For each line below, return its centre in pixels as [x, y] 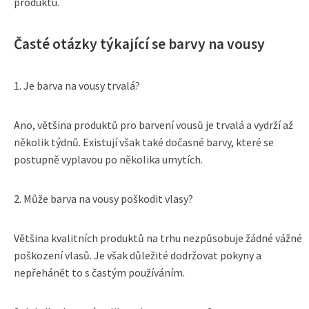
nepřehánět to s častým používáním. [99, 272]
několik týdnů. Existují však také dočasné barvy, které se [144, 142]
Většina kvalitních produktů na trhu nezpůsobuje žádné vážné [158, 238]
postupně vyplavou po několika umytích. [108, 159]
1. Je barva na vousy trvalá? [77, 86]
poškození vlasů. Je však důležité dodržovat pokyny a [138, 255]
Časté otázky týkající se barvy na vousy [139, 44]
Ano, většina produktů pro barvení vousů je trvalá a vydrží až [153, 125]
